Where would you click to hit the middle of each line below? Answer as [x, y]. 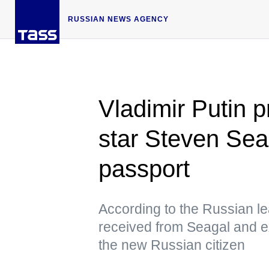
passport [144, 169]
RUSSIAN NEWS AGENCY [118, 19]
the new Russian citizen [172, 245]
